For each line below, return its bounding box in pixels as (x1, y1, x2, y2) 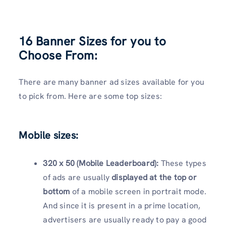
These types (160, 157, 206, 168)
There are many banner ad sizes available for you (19, 77, 204, 88)
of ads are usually (43, 172, 112, 183)
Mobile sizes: (19, 128, 78, 142)
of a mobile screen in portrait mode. (70, 186, 206, 197)
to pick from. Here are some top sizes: (19, 91, 162, 102)
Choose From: (19, 47, 98, 64)
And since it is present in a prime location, (43, 200, 201, 211)
